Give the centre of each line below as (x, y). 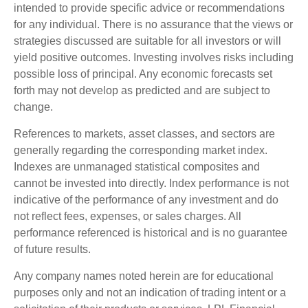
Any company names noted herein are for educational (144, 276)
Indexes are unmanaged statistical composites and (137, 166)
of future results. (52, 249)
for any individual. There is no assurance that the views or (153, 24)
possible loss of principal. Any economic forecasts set (143, 74)
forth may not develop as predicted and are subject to (142, 90)
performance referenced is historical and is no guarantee (151, 232)
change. (33, 107)
